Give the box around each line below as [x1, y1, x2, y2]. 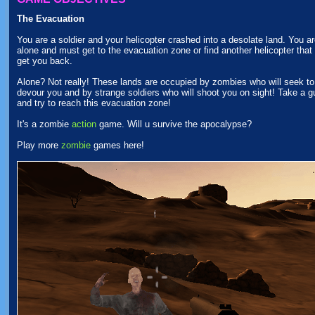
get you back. [17, 56, 72, 66]
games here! [91, 140, 144, 150]
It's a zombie [17, 119, 72, 129]
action [72, 119, 96, 129]
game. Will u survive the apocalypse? [96, 119, 252, 129]
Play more [17, 140, 61, 150]
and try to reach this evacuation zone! [17, 98, 171, 108]
